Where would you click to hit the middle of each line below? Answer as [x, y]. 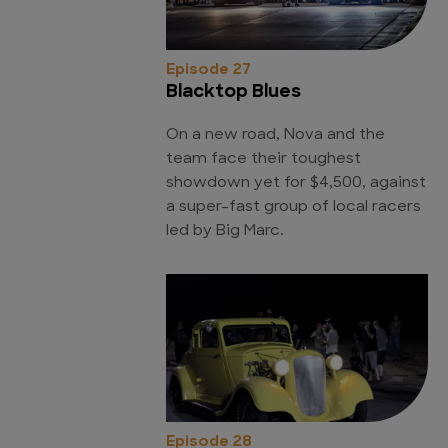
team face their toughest [263, 160]
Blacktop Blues [233, 93]
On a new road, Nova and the [275, 136]
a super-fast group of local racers [293, 208]
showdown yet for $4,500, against [296, 184]
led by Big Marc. [225, 232]
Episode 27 [208, 71]
